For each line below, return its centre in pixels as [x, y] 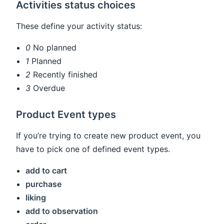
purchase [44, 184]
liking [36, 198]
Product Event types [66, 115]
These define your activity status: [79, 26]
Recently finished [64, 74]
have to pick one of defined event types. [93, 149]
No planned [54, 47]
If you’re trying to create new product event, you [108, 136]
